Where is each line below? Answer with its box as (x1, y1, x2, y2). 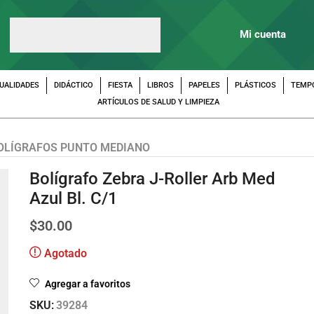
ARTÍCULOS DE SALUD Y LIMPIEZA (97, 97, 219, 107)
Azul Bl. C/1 (29, 188, 118, 208)
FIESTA (107, 81, 132, 90)
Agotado (43, 246, 87, 260)
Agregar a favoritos (44, 278, 130, 289)
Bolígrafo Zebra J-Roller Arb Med (29, 168, 275, 189)
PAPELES (188, 81, 220, 90)
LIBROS (146, 81, 174, 90)
